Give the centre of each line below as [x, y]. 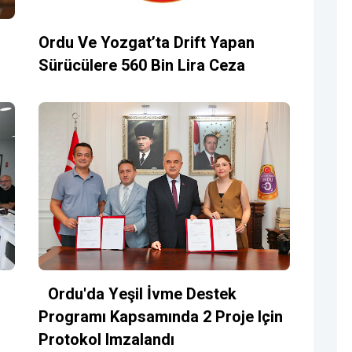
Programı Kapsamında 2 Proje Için [161, 317]
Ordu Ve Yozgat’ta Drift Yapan [147, 43]
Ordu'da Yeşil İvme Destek [137, 294]
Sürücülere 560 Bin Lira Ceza [142, 66]
